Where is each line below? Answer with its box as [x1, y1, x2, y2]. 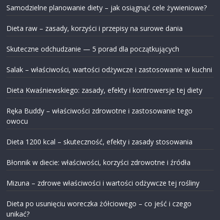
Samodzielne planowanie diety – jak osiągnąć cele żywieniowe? [6, 2, 207, 12]
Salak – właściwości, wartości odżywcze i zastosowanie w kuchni [6, 64, 213, 74]
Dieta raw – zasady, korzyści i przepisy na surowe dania [6, 23, 183, 33]
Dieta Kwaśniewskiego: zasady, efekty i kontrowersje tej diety [6, 85, 203, 95]
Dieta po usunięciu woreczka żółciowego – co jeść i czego [6, 198, 192, 208]
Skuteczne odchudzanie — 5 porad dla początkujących [6, 44, 180, 54]
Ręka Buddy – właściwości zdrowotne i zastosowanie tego [6, 106, 193, 115]
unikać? [6, 209, 30, 219]
